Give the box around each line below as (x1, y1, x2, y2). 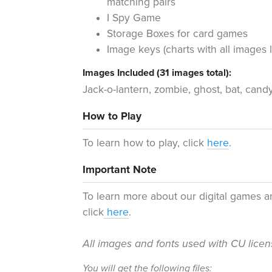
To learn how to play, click (83, 136, 208, 149)
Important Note (83, 163, 157, 176)
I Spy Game (107, 11, 161, 24)
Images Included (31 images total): (83, 66, 232, 79)
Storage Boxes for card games (107, 27, 248, 40)
